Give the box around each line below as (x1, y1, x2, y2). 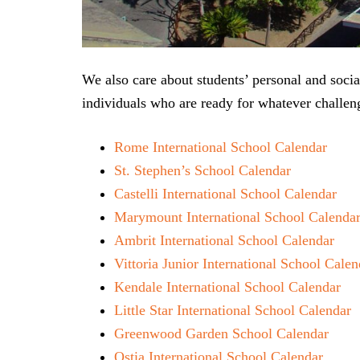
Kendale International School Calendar (114, 278, 341, 295)
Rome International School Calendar (114, 138, 327, 155)
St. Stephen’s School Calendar (114, 162, 291, 178)
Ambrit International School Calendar (114, 231, 334, 248)
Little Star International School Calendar (114, 301, 351, 318)
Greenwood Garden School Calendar (114, 325, 329, 342)
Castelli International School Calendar (114, 185, 337, 202)
